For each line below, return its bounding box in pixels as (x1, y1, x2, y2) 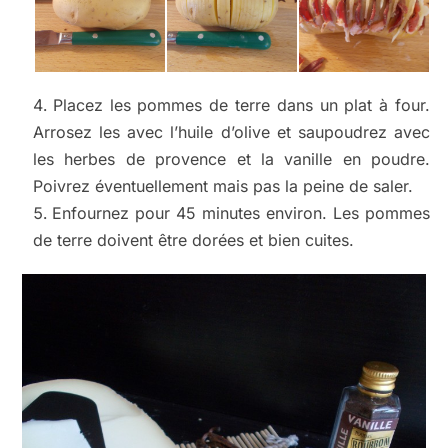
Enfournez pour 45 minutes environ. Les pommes (51, 203, 431, 224)
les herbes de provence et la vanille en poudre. (32, 149, 431, 170)
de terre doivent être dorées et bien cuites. (32, 230, 354, 251)
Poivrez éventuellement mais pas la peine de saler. (32, 176, 413, 197)
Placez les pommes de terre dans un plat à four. (52, 95, 431, 116)
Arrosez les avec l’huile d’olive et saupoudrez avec (32, 122, 431, 143)
